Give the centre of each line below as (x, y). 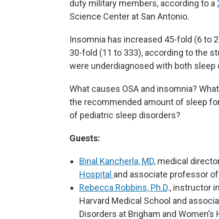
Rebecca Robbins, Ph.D (123, 188)
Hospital (96, 175)
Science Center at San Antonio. (129, 17)
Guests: (85, 138)
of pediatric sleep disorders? (125, 115)
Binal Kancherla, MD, (117, 161)
